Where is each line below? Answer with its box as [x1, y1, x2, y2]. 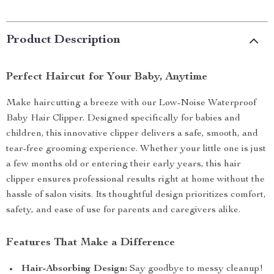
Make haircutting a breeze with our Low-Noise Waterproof [6, 98, 256, 108]
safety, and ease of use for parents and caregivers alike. [6, 206, 240, 215]
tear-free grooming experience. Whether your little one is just [6, 144, 266, 154]
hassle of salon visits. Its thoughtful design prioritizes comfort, [6, 190, 266, 200]
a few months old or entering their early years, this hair [6, 160, 241, 169]
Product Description [6, 34, 120, 46]
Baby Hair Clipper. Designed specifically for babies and [6, 114, 240, 124]
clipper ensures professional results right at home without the [6, 175, 265, 185]
